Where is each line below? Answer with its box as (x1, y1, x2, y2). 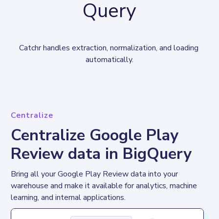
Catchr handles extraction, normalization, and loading (19, 42, 200, 53)
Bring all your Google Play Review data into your (11, 168, 180, 179)
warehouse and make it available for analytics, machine (11, 180, 199, 191)
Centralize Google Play (11, 124, 179, 146)
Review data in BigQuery (11, 143, 192, 164)
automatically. (86, 54, 133, 65)
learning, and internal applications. (11, 192, 126, 203)
